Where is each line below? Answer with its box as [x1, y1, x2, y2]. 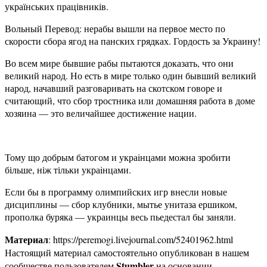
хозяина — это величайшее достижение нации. [5, 107, 197, 120]
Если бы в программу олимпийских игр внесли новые [5, 185, 227, 198]
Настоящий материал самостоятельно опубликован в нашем [5, 246, 249, 259]
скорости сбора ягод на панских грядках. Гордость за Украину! [5, 35, 260, 48]
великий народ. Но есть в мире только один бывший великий [5, 69, 256, 82]
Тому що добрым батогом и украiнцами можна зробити [5, 151, 231, 164]
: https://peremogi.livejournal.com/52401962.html [48, 233, 233, 246]
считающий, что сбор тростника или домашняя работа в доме [5, 94, 255, 107]
